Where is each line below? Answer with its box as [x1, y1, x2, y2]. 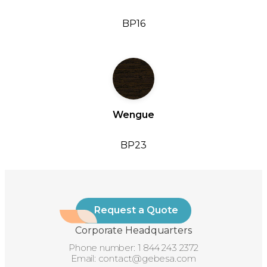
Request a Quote [94, 204, 178, 216]
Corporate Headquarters [75, 225, 192, 236]
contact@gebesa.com [98, 253, 196, 264]
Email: [70, 253, 98, 264]
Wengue [113, 108, 154, 120]
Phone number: [69, 242, 138, 253]
